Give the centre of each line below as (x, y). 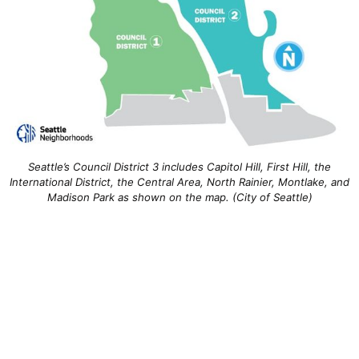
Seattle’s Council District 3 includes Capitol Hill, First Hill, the (179, 167)
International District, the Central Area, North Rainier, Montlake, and (179, 182)
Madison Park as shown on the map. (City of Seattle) (179, 198)
